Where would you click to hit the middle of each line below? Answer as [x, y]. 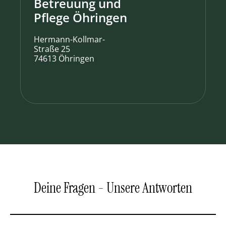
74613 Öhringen [64, 59]
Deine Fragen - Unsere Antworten [113, 188]
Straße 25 [52, 49]
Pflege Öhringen [80, 18]
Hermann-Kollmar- [69, 40]
